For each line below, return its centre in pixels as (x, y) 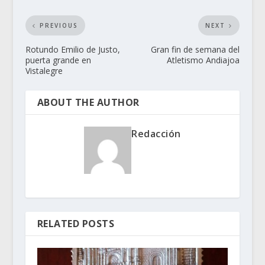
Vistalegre (44, 71)
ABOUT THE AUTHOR (88, 103)
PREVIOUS (59, 26)
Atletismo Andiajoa (203, 60)
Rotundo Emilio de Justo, (72, 50)
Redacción (156, 134)
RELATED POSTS (76, 224)
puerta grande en (58, 60)
